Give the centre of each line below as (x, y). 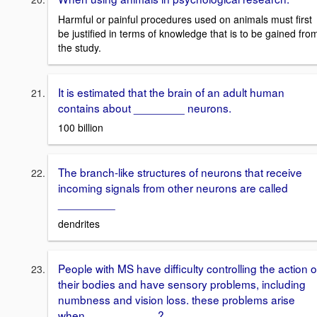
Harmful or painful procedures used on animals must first (185, 19)
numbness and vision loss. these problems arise (177, 300)
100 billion (81, 128)
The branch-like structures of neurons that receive (180, 172)
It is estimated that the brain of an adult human (171, 92)
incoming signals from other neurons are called (173, 188)
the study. (80, 47)
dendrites (79, 224)
